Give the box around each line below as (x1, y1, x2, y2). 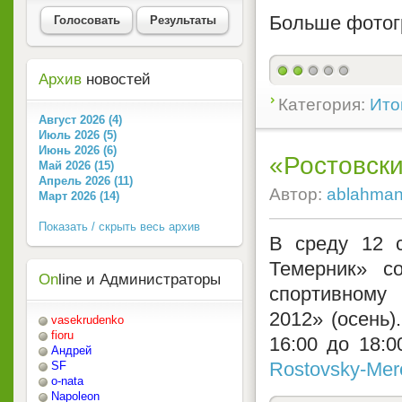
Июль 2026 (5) (39, 128, 117, 143)
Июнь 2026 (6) (39, 144, 117, 158)
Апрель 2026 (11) (39, 174, 133, 188)
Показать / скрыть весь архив (39, 220, 200, 234)
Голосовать (53, 13, 120, 27)
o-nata (51, 374, 83, 389)
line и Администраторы (58, 271, 221, 289)
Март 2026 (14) (39, 189, 119, 204)
